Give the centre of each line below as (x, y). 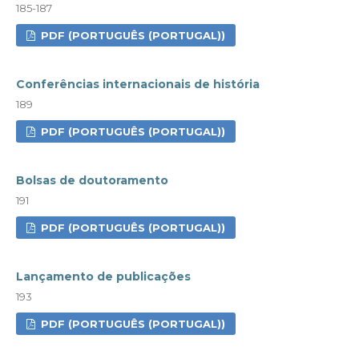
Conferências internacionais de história (137, 84)
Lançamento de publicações (103, 276)
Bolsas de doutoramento (92, 180)
